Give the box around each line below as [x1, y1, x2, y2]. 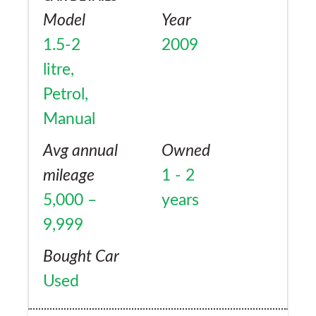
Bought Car [43, 248, 119, 266]
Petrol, [43, 86, 88, 104]
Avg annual [43, 142, 118, 160]
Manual [43, 111, 95, 128]
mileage [43, 167, 95, 185]
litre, [43, 61, 74, 79]
